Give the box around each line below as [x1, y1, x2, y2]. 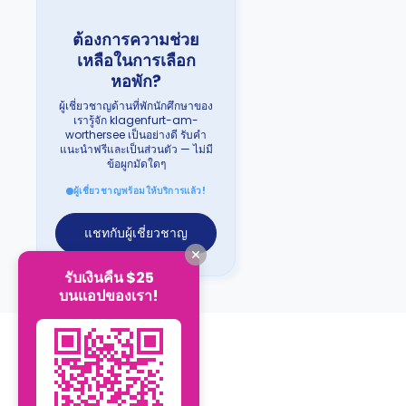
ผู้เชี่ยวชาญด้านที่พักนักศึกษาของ [59, 98, 213, 113]
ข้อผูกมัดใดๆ [106, 156, 166, 171]
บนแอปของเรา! [59, 285, 159, 306]
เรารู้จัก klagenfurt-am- [73, 112, 198, 128]
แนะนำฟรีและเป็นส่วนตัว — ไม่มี [59, 141, 213, 157]
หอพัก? [111, 70, 161, 92]
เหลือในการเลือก [76, 49, 196, 72]
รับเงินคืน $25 [63, 266, 154, 288]
